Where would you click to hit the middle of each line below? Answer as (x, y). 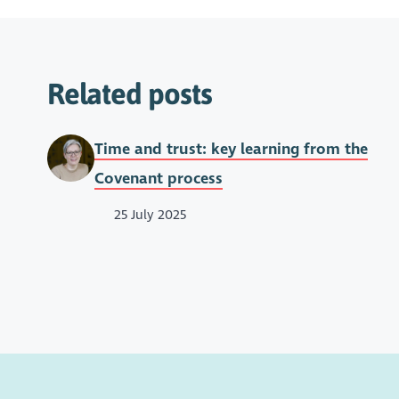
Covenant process (158, 178)
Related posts (129, 93)
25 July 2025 (149, 215)
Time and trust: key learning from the (231, 149)
